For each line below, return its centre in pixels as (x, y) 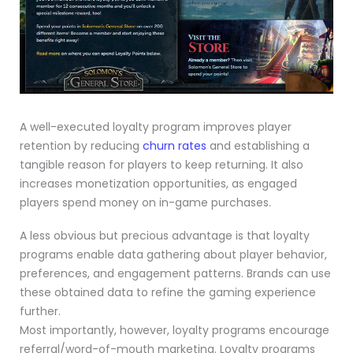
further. (40, 311)
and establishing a (258, 145)
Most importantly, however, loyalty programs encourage (175, 330)
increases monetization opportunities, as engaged (158, 183)
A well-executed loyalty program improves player (156, 126)
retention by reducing (81, 145)
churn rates (175, 145)
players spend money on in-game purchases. (145, 202)
